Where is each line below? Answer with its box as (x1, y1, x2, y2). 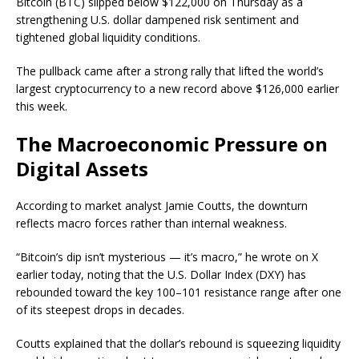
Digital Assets (16, 155, 148, 182)
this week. (16, 98, 67, 114)
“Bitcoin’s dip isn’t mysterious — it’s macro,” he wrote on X (16, 248, 318, 264)
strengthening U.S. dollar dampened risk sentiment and (16, 11, 299, 27)
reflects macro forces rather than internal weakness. (16, 215, 287, 231)
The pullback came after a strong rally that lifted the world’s (16, 63, 324, 79)
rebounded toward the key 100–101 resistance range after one (16, 284, 341, 300)
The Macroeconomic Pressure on (16, 130, 328, 157)
